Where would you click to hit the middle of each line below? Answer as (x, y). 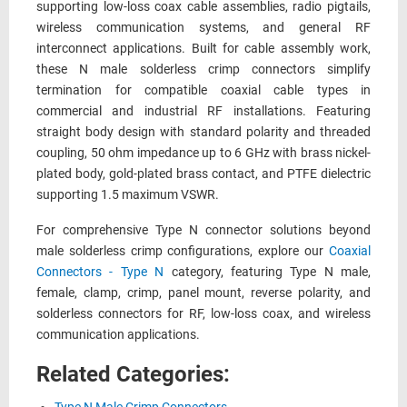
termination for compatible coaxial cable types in (203, 90)
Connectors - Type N (100, 272)
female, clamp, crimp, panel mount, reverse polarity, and (203, 293)
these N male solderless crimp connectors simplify (203, 69)
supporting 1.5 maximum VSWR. (128, 195)
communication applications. (118, 335)
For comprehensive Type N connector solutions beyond (203, 230)
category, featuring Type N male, (267, 272)
